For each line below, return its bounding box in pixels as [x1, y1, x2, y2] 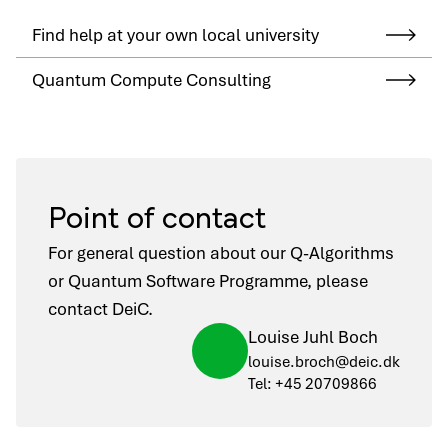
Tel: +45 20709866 [248, 374, 377, 394]
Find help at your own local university [32, 24, 319, 46]
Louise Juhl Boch [248, 326, 378, 348]
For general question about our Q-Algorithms [48, 242, 394, 264]
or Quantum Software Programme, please [48, 270, 368, 292]
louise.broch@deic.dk [248, 352, 400, 372]
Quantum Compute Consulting [32, 69, 271, 91]
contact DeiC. [48, 298, 153, 320]
